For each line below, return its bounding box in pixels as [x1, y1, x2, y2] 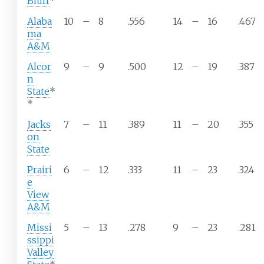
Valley [27, 246, 54, 259]
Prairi [27, 164, 52, 176]
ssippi [27, 234, 54, 246]
